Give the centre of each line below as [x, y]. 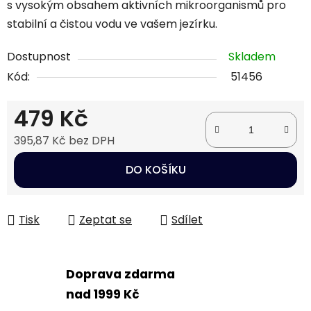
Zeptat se [106, 220]
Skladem [252, 57]
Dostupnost [39, 57]
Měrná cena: [47, 162]
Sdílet [187, 220]
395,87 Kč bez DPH [64, 141]
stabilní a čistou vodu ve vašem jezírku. [112, 24]
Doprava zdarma [120, 274]
